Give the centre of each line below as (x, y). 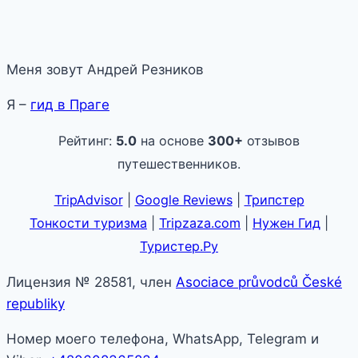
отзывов (271, 140)
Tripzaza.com (200, 223)
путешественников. (179, 163)
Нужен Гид (286, 223)
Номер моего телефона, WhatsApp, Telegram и (163, 338)
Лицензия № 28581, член (91, 282)
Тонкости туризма (88, 223)
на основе (172, 140)
